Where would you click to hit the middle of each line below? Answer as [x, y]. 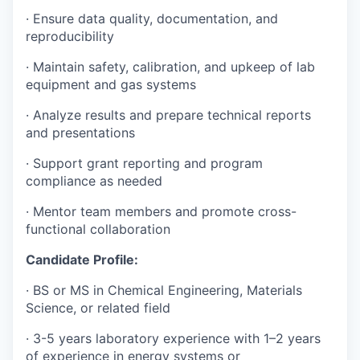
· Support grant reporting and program [144, 164]
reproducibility [70, 37]
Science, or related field [98, 308]
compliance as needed [94, 181]
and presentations [80, 133]
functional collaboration [98, 229]
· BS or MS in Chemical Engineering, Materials [164, 290]
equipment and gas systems [111, 85]
